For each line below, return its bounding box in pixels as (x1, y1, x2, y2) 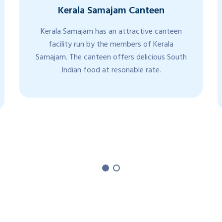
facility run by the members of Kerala (49, 38, 173, 53)
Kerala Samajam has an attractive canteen (40, 25, 182, 40)
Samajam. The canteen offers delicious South (35, 51, 187, 65)
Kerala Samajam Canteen (57, 2, 165, 21)
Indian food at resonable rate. (61, 63, 161, 78)
